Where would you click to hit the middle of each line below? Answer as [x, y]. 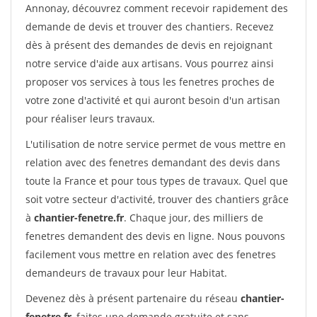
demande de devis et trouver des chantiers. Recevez [150, 27]
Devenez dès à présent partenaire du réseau [133, 298]
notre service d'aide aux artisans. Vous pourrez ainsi [150, 63]
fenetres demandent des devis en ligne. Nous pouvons [155, 236]
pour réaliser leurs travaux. [90, 119]
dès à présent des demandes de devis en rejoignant [149, 45]
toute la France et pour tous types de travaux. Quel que [157, 181]
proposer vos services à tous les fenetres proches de [150, 82]
